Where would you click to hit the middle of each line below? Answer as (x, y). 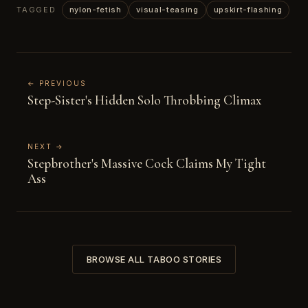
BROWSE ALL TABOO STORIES (154, 259)
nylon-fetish (95, 9)
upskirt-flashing (248, 9)
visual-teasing (167, 9)
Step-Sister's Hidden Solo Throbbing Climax (144, 100)
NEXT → (46, 146)
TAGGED (36, 9)
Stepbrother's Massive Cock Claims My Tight (147, 163)
